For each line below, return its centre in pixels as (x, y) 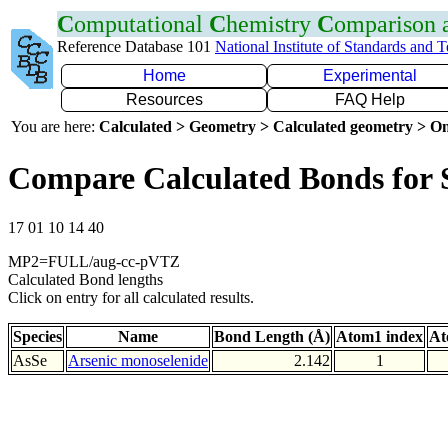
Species (37, 336)
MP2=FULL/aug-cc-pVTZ (94, 261)
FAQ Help (370, 99)
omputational (141, 24)
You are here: (55, 126)
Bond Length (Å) (272, 336)
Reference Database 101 (136, 46)
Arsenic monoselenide (138, 360)
